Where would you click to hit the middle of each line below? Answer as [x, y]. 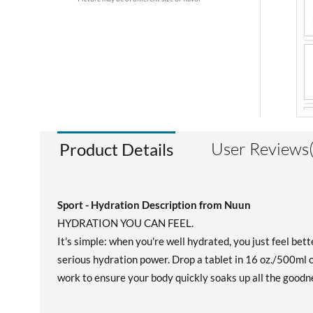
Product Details [116, 149]
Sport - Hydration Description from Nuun [154, 205]
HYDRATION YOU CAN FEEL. [125, 223]
